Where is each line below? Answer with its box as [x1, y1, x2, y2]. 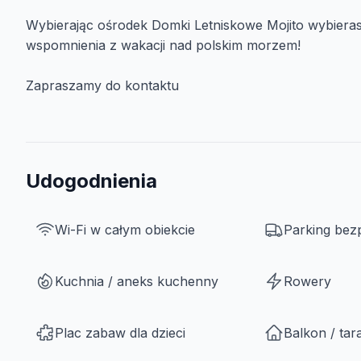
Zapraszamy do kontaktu [26, 77, 183, 93]
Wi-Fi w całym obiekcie [55, 222, 195, 238]
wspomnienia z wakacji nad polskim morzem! [26, 37, 301, 53]
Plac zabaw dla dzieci [55, 325, 185, 341]
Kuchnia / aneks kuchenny [55, 273, 218, 289]
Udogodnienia [26, 169, 157, 193]
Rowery [284, 273, 332, 289]
